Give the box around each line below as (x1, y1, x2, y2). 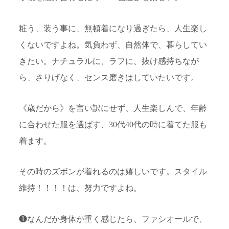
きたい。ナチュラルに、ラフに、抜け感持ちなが (19, 56, 199, 66)
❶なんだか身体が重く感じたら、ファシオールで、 (19, 214, 207, 224)
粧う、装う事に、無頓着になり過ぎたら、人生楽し (19, 24, 207, 33)
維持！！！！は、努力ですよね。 (19, 184, 142, 193)
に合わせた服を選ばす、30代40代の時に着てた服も (19, 120, 207, 129)
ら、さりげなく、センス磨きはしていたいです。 (19, 73, 199, 82)
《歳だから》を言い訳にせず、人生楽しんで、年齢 (19, 104, 207, 113)
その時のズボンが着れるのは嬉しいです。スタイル (19, 167, 207, 177)
